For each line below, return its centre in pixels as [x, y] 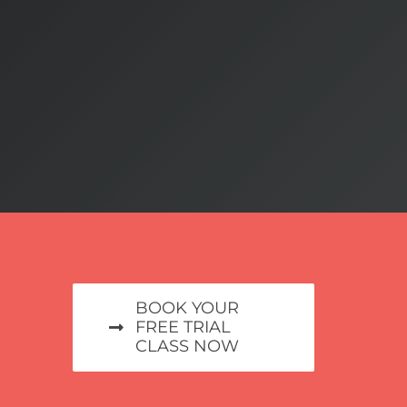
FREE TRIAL [183, 327]
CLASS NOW [187, 346]
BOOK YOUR [187, 308]
